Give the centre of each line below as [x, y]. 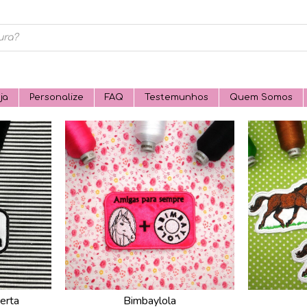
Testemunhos [176, 98]
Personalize [57, 98]
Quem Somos [261, 98]
